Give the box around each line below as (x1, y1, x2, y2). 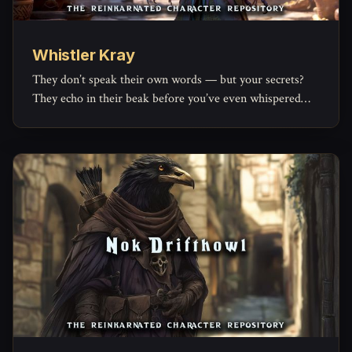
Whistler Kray (32, 45, 135, 64)
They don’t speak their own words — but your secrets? (32, 71, 304, 88)
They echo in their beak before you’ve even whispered (32, 90, 301, 107)
